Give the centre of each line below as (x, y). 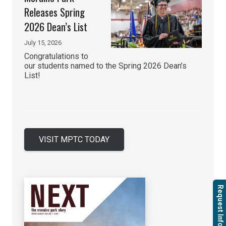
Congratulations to (56, 56)
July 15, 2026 (43, 42)
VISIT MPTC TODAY (74, 140)
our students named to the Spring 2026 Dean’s (105, 66)
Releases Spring (54, 12)
